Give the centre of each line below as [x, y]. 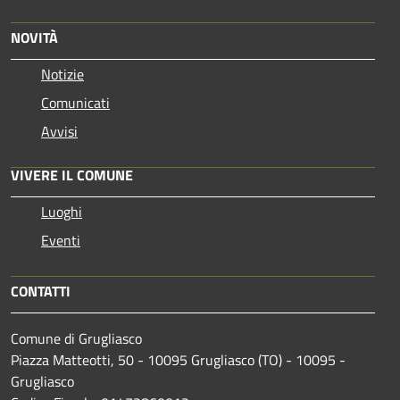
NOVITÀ [34, 37]
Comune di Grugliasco [76, 338]
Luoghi [62, 211]
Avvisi [59, 131]
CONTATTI [41, 291]
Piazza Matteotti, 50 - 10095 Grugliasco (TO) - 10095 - [178, 359]
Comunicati [75, 102]
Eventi [61, 240]
